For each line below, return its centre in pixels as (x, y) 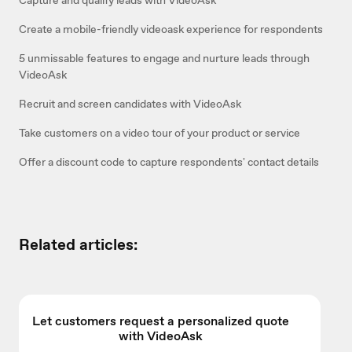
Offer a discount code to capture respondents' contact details (169, 161)
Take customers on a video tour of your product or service (159, 132)
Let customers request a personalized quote (160, 321)
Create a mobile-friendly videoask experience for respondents (171, 29)
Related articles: (78, 244)
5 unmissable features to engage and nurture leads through (164, 58)
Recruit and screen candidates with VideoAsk (130, 103)
